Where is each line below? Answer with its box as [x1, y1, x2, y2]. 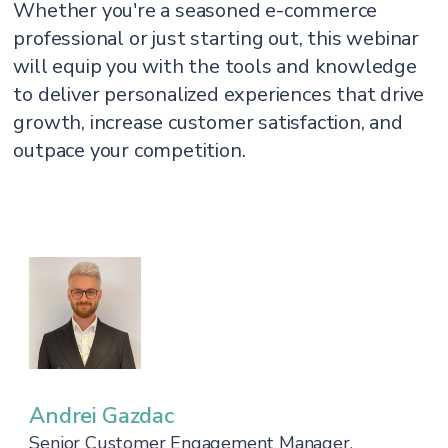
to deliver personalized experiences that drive [13, 81, 425, 108]
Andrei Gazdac [29, 401, 174, 431]
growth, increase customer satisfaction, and [13, 109, 403, 136]
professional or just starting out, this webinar [13, 25, 420, 52]
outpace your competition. [13, 137, 246, 164]
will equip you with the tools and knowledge [13, 53, 417, 80]
